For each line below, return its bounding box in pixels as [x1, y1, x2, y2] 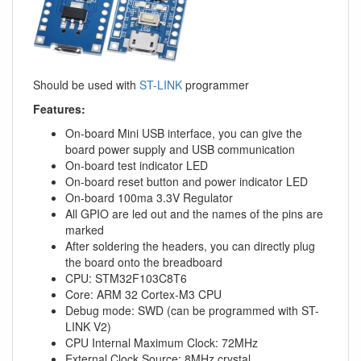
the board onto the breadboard [65, 254, 222, 271]
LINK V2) [65, 318, 111, 335]
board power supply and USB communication [65, 141, 295, 158]
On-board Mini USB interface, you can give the [65, 125, 302, 142]
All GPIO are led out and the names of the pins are [65, 205, 323, 222]
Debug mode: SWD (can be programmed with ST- [65, 302, 319, 319]
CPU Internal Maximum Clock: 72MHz [65, 334, 258, 351]
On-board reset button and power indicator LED [65, 173, 308, 190]
